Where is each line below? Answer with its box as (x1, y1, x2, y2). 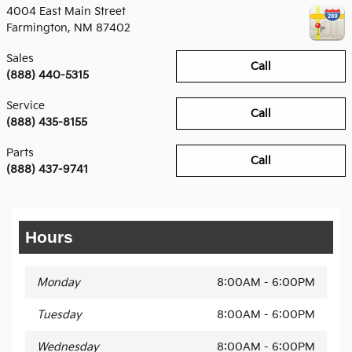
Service (6, 98, 45, 112)
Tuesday (37, 307, 82, 321)
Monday (37, 275, 80, 289)
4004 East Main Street (6, 4, 126, 18)
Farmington (6, 20, 68, 35)
